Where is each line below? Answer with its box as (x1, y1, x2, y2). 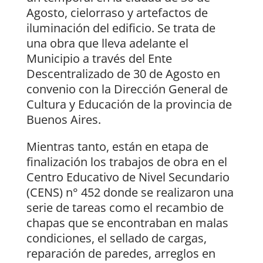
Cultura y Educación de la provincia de (26, 96, 232, 113)
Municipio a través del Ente (26, 50, 172, 67)
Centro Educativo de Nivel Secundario (26, 169, 230, 186)
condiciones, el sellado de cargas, (26, 230, 207, 247)
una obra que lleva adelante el (26, 35, 188, 52)
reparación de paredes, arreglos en (26, 245, 215, 262)
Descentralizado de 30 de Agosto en (26, 66, 220, 82)
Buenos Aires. (26, 112, 101, 128)
